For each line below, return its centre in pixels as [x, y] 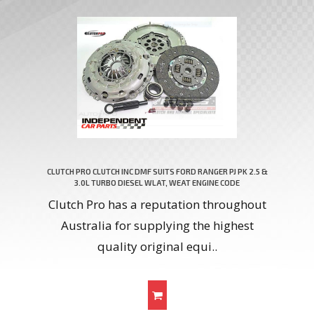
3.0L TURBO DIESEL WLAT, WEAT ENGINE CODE [157, 183]
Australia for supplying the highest [157, 226]
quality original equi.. [157, 247]
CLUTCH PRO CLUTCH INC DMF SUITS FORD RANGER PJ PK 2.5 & [157, 172]
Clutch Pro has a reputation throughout [157, 205]
